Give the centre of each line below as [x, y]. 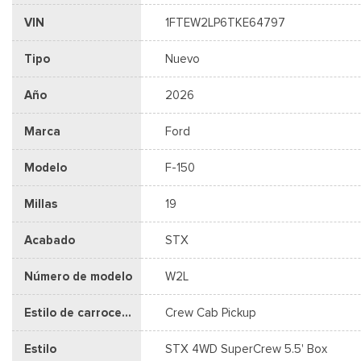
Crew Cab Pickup [211, 312]
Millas [41, 203]
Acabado [50, 240]
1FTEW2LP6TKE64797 [225, 22]
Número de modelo [78, 276]
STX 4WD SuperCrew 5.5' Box [246, 349]
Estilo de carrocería [127, 312]
